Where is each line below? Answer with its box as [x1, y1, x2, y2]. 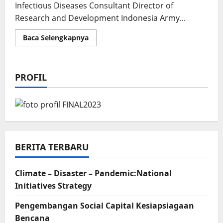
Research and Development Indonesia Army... [15, 12, 186, 24]
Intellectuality [88, 67, 136, 77]
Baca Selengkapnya [23, 33, 89, 43]
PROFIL [15, 71, 47, 84]
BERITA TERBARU [15, 140, 89, 153]
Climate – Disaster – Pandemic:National [15, 167, 172, 179]
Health [88, 60, 111, 70]
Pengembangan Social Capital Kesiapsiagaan [15, 200, 194, 211]
